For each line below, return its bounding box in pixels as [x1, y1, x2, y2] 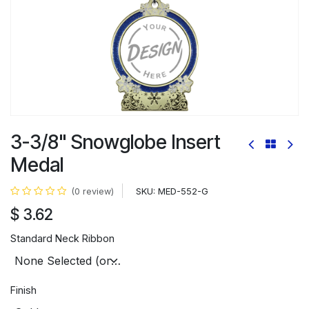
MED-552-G [158, 186, 208, 197]
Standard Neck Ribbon [10, 232, 114, 244]
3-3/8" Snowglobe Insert [10, 130, 221, 154]
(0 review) [72, 186, 114, 197]
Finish [10, 283, 37, 296]
